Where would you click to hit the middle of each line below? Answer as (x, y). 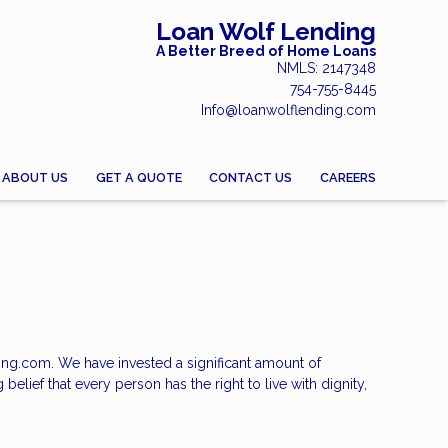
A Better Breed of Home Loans (266, 50)
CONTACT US (251, 177)
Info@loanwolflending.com (288, 109)
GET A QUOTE (138, 177)
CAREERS (348, 177)
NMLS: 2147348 (326, 67)
